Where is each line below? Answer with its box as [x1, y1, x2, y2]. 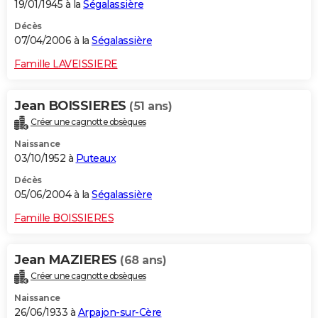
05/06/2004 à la [14, 187, 92, 201]
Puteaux [75, 151, 116, 165]
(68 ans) [120, 253, 166, 267]
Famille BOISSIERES [14, 211, 114, 224]
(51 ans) [129, 99, 172, 114]
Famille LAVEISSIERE [14, 57, 118, 71]
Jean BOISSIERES [14, 98, 129, 114]
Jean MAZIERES [14, 251, 120, 268]
